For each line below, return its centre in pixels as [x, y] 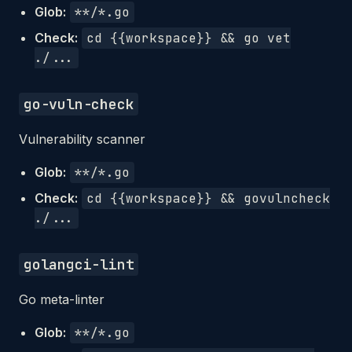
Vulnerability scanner [82, 139]
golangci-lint [79, 264]
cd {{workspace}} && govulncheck [208, 198]
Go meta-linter [62, 299]
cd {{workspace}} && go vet [189, 38]
